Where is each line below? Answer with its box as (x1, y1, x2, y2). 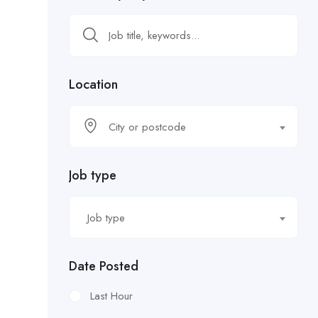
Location (69, 75, 118, 94)
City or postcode (109, 119, 186, 136)
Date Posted (69, 257, 138, 276)
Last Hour (90, 288, 133, 305)
